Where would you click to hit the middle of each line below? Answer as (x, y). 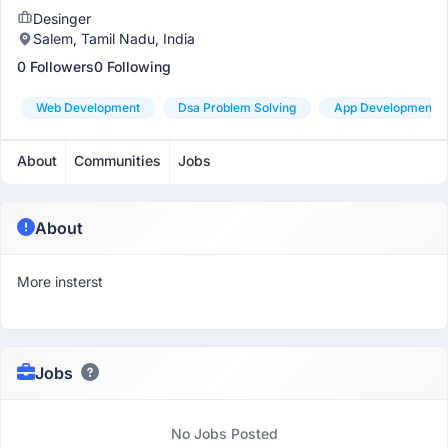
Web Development (88, 107)
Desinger (62, 18)
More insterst (60, 281)
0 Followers (55, 66)
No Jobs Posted (224, 433)
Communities (117, 160)
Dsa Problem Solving (237, 107)
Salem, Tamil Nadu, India (114, 38)
